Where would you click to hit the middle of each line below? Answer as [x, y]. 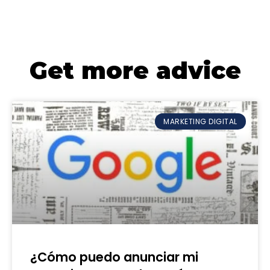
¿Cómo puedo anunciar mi [114, 257]
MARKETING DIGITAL [200, 121]
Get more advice [135, 71]
